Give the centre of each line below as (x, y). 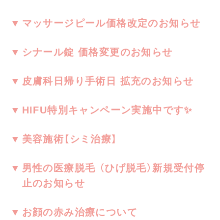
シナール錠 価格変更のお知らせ (97, 52)
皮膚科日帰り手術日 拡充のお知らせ (108, 81)
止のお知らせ (53, 183)
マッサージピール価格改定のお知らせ (111, 23)
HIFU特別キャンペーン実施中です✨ (107, 110)
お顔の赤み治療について (80, 212)
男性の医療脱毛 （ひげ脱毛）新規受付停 (113, 168)
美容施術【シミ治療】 (75, 139)
